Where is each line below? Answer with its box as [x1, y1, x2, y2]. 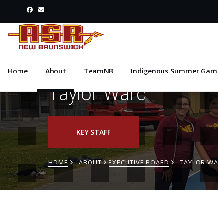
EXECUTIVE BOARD [109, 157, 169, 166]
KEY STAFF [76, 127, 110, 137]
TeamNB [84, 66, 113, 75]
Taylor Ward [48, 80, 147, 106]
